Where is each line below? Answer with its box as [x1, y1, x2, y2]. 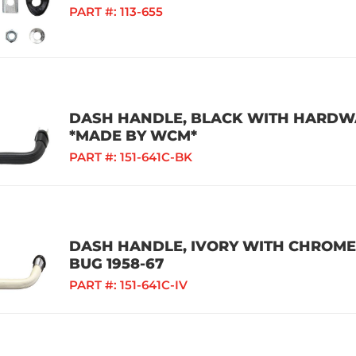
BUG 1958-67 [69, 255, 164, 273]
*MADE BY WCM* [69, 127, 197, 145]
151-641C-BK [120, 149, 192, 164]
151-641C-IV [120, 277, 188, 292]
